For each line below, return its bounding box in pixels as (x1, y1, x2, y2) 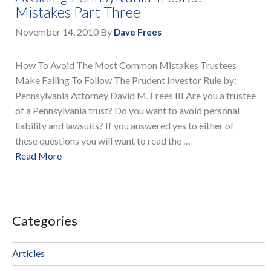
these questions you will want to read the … (15, 135, 191, 147)
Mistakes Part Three (15, 3, 140, 21)
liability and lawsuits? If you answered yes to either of (15, 120, 234, 132)
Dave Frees (114, 27, 162, 38)
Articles (12, 247, 45, 259)
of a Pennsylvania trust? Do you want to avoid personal (15, 105, 240, 117)
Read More (15, 150, 62, 162)
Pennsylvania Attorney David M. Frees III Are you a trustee (15, 90, 256, 102)
